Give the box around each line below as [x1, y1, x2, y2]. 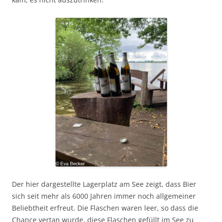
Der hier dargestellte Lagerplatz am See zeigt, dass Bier [12, 179, 196, 189]
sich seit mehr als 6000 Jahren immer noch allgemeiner [12, 191, 196, 201]
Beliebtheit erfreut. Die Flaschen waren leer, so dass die [12, 203, 198, 213]
